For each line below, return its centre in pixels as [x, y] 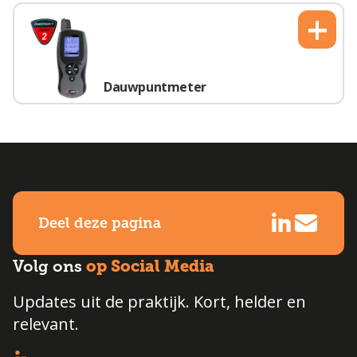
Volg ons [49, 267]
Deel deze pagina [100, 224]
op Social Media [150, 267]
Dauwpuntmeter [155, 87]
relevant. [46, 324]
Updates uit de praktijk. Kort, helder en [159, 302]
